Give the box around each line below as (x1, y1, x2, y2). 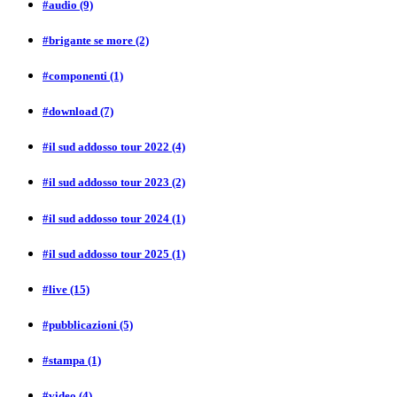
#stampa (43, 354, 88, 368)
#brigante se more (43, 33, 136, 47)
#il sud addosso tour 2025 (43, 246, 172, 261)
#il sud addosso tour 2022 (43, 140, 172, 154)
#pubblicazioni (43, 318, 120, 332)
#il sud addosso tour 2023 (43, 175, 172, 190)
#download (43, 105, 100, 119)
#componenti (43, 68, 110, 82)
